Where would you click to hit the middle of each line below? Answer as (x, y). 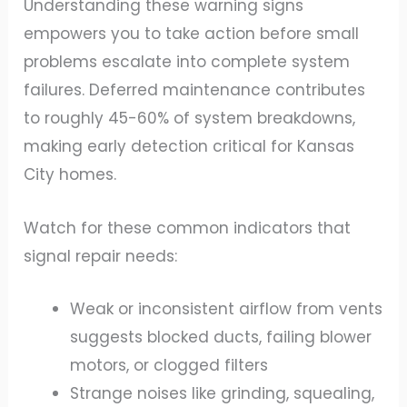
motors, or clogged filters (169, 365)
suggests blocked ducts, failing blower (221, 337)
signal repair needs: (101, 256)
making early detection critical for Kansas (189, 147)
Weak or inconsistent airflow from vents (227, 308)
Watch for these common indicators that (188, 228)
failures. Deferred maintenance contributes (195, 90)
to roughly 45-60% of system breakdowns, (190, 119)
